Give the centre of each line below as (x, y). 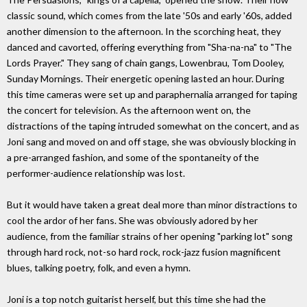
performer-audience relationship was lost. (96, 173)
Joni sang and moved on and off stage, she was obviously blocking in (151, 142)
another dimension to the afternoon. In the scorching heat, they (144, 32)
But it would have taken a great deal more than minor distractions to (152, 205)
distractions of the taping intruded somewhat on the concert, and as (153, 126)
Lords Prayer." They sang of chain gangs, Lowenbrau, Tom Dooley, (146, 63)
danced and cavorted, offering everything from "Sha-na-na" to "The (149, 47)
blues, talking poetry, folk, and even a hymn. (99, 268)
